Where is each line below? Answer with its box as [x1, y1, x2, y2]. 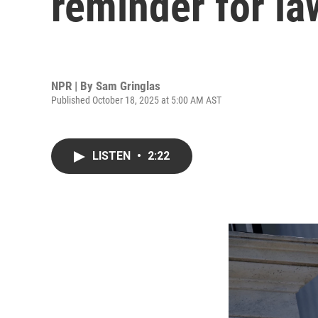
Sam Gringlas [96, 78, 160, 93]
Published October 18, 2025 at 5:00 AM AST [51, 94, 221, 106]
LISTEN [92, 149, 133, 163]
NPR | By [51, 78, 96, 93]
